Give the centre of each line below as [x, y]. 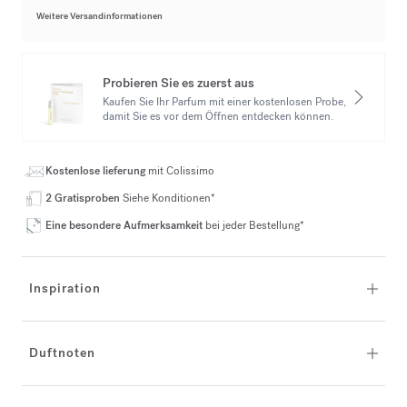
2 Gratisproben [84, 198]
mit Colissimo [181, 171]
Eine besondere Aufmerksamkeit [125, 225]
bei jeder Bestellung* [255, 225]
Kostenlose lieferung [97, 171]
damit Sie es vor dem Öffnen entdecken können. [218, 116]
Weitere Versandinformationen [99, 16]
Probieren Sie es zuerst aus [179, 83]
